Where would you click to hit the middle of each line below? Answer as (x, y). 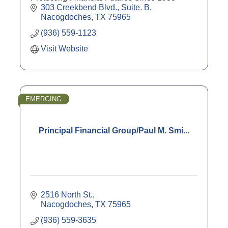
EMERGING (44, 99)
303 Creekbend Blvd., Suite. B (95, 7)
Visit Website (64, 48)
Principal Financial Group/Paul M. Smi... (114, 130)
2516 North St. (67, 194)
